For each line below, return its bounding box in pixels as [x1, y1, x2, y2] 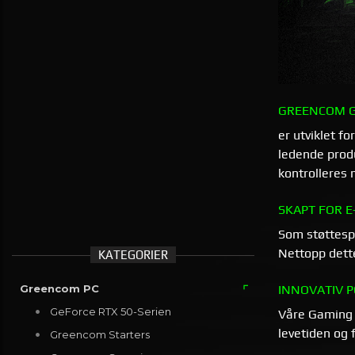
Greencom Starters [49, 328, 150, 342]
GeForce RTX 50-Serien [49, 305, 171, 319]
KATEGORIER [98, 248, 168, 262]
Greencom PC [20, 282, 99, 296]
